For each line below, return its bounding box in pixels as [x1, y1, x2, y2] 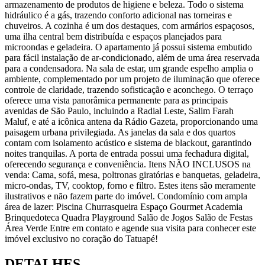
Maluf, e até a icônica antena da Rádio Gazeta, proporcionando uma [5, 116, 258, 127]
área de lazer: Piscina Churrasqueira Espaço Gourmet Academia [5, 201, 243, 212]
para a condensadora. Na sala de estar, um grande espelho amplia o [5, 63, 253, 73]
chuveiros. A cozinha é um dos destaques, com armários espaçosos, [5, 20, 254, 31]
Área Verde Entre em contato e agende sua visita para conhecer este [5, 222, 256, 233]
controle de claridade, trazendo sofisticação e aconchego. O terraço [5, 84, 253, 95]
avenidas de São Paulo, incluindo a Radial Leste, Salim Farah [5, 105, 234, 116]
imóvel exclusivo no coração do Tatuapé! [5, 233, 158, 244]
